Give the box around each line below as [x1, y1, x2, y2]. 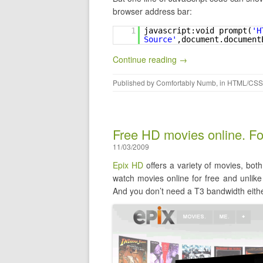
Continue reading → [113, 53, 187, 65]
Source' [144, 35, 177, 44]
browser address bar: [113, 5, 192, 17]
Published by [113, 77, 156, 87]
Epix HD [113, 159, 143, 171]
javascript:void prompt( [144, 26, 252, 35]
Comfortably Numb [156, 77, 216, 87]
